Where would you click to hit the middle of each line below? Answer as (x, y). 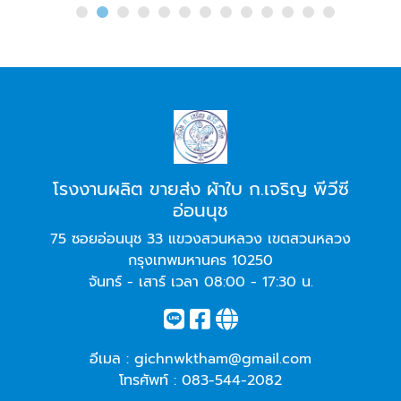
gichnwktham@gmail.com (223, 359)
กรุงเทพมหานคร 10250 (200, 261)
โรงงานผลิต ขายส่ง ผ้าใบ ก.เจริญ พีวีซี (200, 189)
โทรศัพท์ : (150, 381)
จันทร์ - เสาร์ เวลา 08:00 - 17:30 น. (200, 282)
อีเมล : (112, 359)
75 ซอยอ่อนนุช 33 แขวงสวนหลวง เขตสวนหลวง (200, 239)
